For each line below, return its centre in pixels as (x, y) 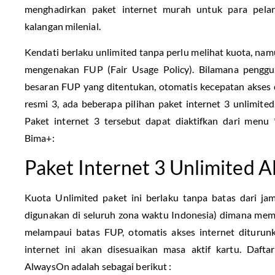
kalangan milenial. (63, 26)
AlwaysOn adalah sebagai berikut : (98, 266)
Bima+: (40, 138)
